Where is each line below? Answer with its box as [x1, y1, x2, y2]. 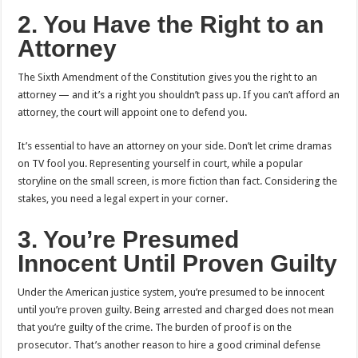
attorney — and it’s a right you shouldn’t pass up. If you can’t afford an [18, 88, 340, 101]
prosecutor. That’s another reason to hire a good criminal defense [18, 338, 321, 351]
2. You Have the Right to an [18, 10, 324, 38]
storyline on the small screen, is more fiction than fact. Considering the [18, 174, 338, 187]
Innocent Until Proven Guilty [18, 249, 338, 276]
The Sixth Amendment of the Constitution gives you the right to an [18, 70, 318, 83]
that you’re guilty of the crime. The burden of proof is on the [18, 320, 292, 333]
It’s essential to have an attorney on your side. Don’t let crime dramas [18, 139, 332, 152]
